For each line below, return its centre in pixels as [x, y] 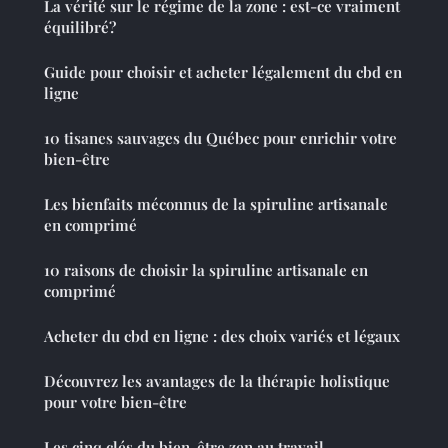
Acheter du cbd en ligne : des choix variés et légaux [222, 335]
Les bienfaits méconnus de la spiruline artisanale [216, 203]
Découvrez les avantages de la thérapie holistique [217, 380]
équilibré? [80, 26]
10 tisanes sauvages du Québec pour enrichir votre [220, 137]
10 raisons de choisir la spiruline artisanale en [206, 269]
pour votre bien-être [115, 401]
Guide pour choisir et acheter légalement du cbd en [223, 71]
